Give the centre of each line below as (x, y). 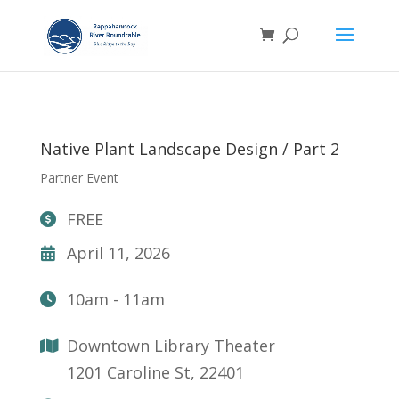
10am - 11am (115, 299)
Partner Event (79, 178)
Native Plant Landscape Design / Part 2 (189, 149)
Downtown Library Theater (171, 346)
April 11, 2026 (118, 253)
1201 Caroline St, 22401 (155, 372)
